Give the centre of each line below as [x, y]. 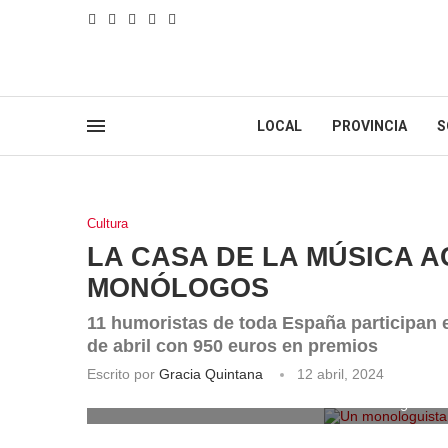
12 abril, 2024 [340, 374]
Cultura [107, 223]
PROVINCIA [369, 126]
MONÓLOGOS [178, 288]
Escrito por [123, 374]
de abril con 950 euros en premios [232, 346]
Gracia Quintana [211, 374]
